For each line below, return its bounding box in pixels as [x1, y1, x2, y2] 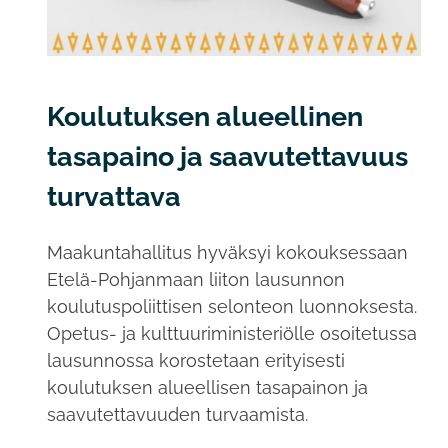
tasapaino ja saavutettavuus [46, 140, 408, 172]
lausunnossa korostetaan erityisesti [46, 350, 345, 372]
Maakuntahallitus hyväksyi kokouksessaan [46, 242, 408, 264]
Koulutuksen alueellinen [46, 100, 363, 132]
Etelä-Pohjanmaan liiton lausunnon [46, 269, 345, 291]
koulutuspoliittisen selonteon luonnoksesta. [46, 296, 417, 318]
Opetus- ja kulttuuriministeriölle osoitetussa [46, 323, 417, 345]
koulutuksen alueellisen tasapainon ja [46, 377, 368, 399]
